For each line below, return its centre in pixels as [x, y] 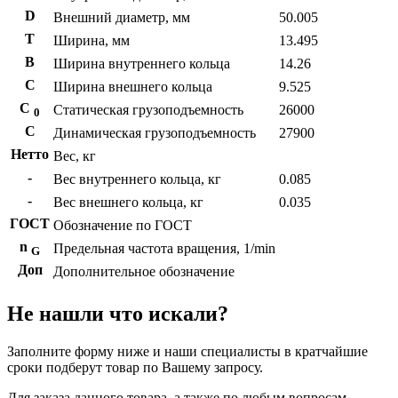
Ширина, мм [92, 41]
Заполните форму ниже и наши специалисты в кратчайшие [187, 352]
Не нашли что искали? [118, 314]
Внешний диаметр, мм [122, 18]
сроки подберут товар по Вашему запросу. [135, 368]
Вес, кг [75, 156]
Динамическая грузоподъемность [155, 133]
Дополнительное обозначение [144, 272]
